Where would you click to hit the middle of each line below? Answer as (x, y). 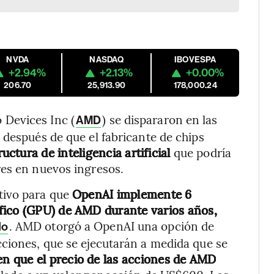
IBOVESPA (195, 60)
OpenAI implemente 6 (132, 194)
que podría (202, 152)
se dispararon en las (163, 119)
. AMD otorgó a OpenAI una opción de (112, 226)
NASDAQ (106, 60)
